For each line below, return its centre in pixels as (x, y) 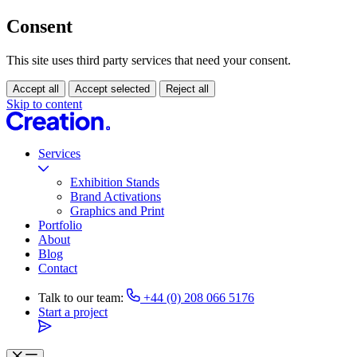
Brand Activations (116, 196)
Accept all (36, 88)
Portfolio (60, 225)
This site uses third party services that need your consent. (149, 60)
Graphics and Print (117, 210)
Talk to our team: (81, 297)
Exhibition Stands (115, 182)
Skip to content (44, 104)
